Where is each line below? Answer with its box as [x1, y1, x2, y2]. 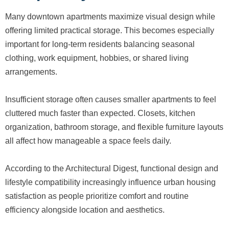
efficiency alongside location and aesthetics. [5, 205, 165, 214]
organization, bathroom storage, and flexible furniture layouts [5, 122, 223, 131]
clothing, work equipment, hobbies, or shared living [5, 53, 189, 62]
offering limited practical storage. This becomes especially [5, 26, 214, 35]
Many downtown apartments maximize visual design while [5, 12, 215, 21]
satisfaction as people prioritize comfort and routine [5, 191, 189, 200]
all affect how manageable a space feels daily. [5, 136, 171, 145]
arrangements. [5, 67, 57, 76]
